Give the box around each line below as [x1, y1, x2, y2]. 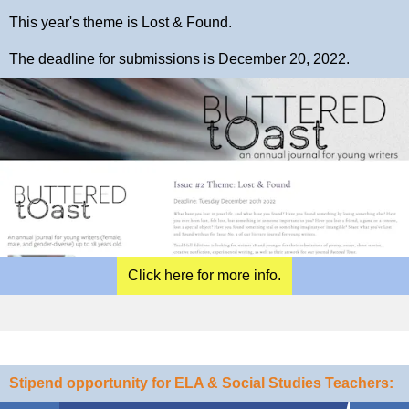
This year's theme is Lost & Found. [9, 15, 232, 30]
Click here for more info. [128, 267, 281, 283]
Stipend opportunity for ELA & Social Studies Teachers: [9, 375, 393, 391]
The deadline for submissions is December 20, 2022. [9, 51, 350, 67]
